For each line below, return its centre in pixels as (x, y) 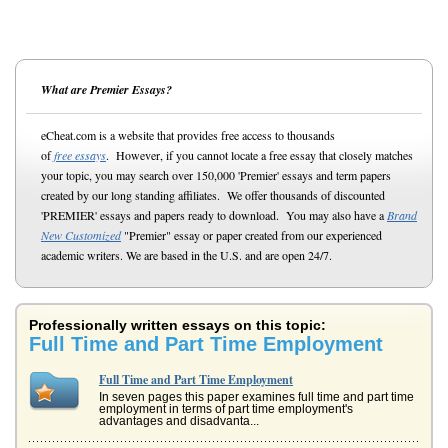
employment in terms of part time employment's (226, 409)
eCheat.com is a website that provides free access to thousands (188, 135)
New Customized (81, 235)
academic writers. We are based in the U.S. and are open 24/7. (186, 255)
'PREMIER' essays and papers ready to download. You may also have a (214, 215)
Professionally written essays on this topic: (177, 325)
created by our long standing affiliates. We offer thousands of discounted (213, 195)
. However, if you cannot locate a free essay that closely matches (259, 155)
